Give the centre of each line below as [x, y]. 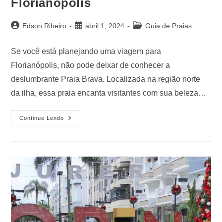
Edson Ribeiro [45, 26]
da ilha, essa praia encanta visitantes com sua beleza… [109, 93]
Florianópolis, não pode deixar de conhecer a [91, 65]
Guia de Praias [169, 26]
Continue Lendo [42, 118]
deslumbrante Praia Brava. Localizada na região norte [106, 79]
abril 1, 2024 [105, 26]
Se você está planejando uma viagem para [86, 52]
